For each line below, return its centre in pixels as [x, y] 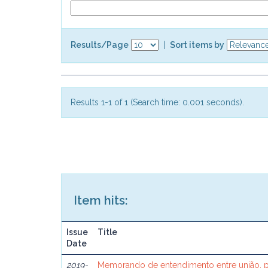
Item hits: [101, 200]
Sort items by [197, 45]
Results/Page [100, 45]
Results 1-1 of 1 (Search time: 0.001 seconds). [157, 102]
